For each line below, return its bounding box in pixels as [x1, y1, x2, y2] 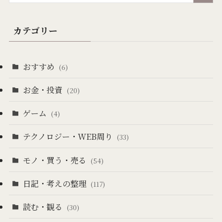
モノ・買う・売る [23, 154, 89, 166]
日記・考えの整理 [23, 177, 89, 189]
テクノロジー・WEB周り [23, 130, 115, 143]
